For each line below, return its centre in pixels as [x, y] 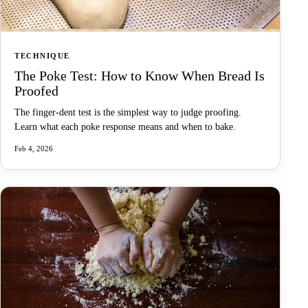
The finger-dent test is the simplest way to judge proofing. [128, 112]
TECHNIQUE [42, 55]
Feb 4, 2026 [34, 148]
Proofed [36, 90]
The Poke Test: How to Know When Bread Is [140, 75]
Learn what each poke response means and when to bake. [125, 126]
